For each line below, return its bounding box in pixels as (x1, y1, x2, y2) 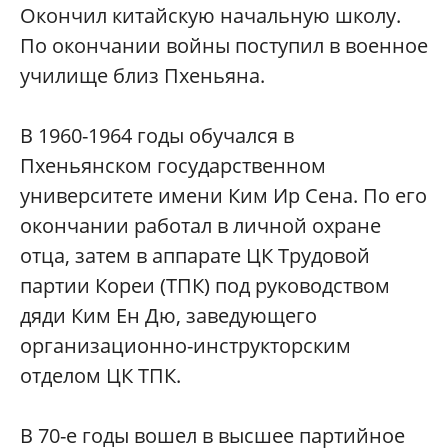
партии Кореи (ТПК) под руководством (20, 272, 390, 300)
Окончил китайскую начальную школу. (20, 2, 401, 30)
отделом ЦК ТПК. (20, 362, 181, 390)
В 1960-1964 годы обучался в (20, 122, 294, 150)
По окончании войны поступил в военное (20, 32, 428, 60)
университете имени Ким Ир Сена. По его (20, 182, 427, 210)
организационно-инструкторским (20, 332, 351, 360)
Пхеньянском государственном (20, 152, 326, 180)
